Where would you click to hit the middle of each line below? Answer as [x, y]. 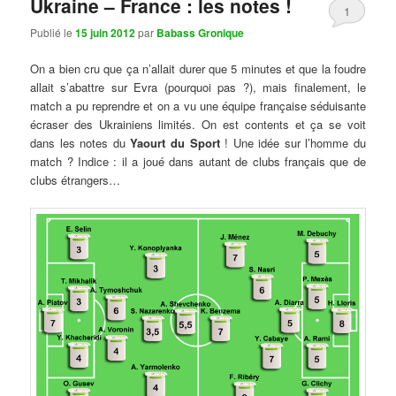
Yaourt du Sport [175, 143]
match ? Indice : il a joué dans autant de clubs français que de [198, 162]
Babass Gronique [201, 33]
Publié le [53, 33]
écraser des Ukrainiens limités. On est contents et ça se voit [198, 125]
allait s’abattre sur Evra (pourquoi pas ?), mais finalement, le [198, 88]
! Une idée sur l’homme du [293, 143]
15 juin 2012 [106, 33]
